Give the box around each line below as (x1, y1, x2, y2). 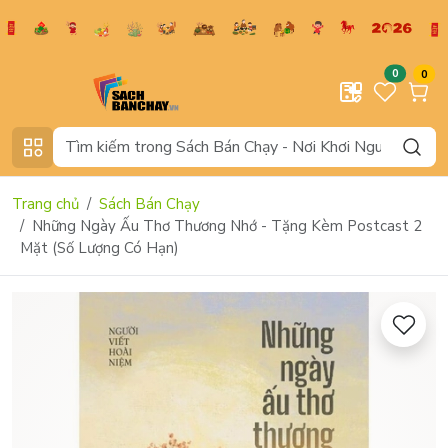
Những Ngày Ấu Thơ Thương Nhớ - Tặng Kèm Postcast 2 (32, 215, 422, 236)
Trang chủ (12, 193, 79, 214)
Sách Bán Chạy (99, 193, 200, 214)
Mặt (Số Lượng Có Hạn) (20, 237, 179, 258)
